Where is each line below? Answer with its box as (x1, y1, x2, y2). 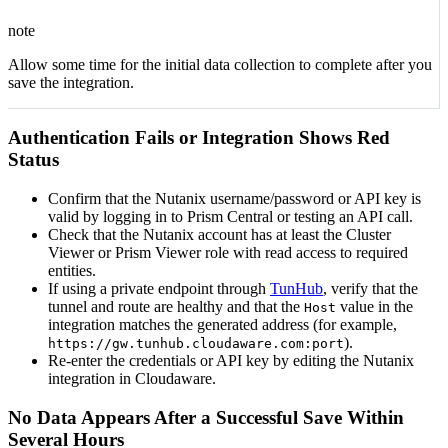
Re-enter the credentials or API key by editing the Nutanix (48, 352, 414, 370)
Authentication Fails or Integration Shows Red (8, 127, 390, 149)
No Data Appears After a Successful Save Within (8, 406, 404, 428)
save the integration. (8, 73, 134, 91)
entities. (48, 262, 96, 280)
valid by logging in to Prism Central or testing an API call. (48, 208, 413, 226)
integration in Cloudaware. (48, 370, 216, 388)
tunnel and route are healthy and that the (48, 298, 304, 316)
